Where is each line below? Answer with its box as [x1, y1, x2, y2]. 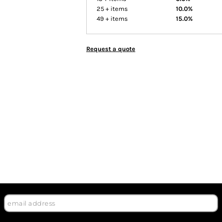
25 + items [97, 5, 128, 12]
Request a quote [86, 45, 135, 53]
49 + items [97, 15, 128, 22]
